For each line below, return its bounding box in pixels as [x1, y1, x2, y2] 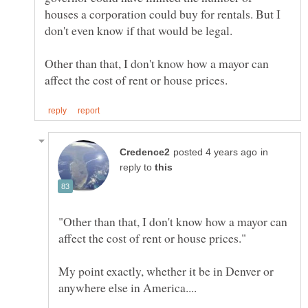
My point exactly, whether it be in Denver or [58, 263, 274, 280]
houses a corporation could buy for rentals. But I [45, 5, 280, 23]
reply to [120, 162, 155, 173]
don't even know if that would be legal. [45, 22, 232, 39]
